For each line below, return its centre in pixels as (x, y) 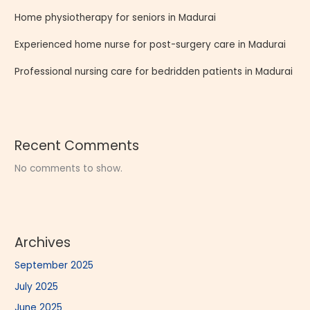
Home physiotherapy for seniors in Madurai (116, 17)
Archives (43, 243)
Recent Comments (77, 145)
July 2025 (37, 286)
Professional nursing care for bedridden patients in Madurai (154, 71)
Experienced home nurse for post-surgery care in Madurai (151, 44)
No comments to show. (69, 168)
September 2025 (54, 266)
